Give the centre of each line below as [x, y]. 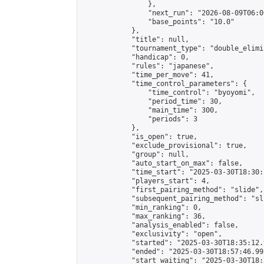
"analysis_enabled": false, [160, 225]
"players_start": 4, [146, 181]
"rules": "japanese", [148, 66]
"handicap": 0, [136, 57]
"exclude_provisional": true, [164, 146]
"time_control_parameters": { [164, 84]
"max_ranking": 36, [144, 216]
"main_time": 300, [150, 110]
